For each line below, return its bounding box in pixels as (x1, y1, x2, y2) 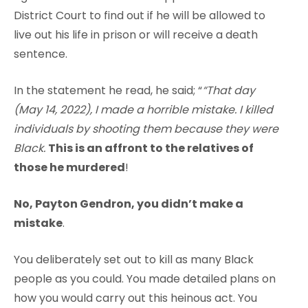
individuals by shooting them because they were (14, 120, 278, 137)
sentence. (14, 45, 67, 62)
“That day (202, 82, 255, 98)
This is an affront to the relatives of (48, 140, 254, 156)
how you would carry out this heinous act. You (14, 289, 257, 306)
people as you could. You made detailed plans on (14, 270, 276, 287)
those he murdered (14, 159, 125, 175)
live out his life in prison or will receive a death (14, 26, 258, 43)
